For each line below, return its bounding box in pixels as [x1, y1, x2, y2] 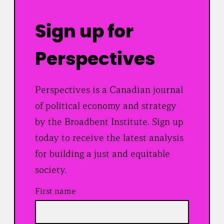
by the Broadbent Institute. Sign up [35, 115, 184, 128]
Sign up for [35, 23, 134, 41]
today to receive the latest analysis [35, 131, 184, 144]
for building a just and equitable [35, 147, 170, 160]
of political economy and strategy [35, 99, 177, 112]
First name [35, 186, 76, 197]
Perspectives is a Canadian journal [35, 83, 183, 96]
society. [35, 163, 67, 176]
